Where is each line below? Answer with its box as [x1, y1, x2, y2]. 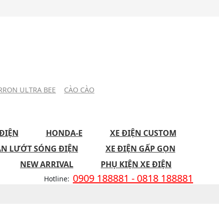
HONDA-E [45, 128, 83, 139]
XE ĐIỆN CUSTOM [109, 128, 176, 139]
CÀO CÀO [64, 85, 95, 95]
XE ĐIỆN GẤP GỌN [105, 143, 175, 154]
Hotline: [44, 174, 70, 183]
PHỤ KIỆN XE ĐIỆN [101, 159, 172, 170]
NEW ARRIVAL [20, 159, 73, 170]
